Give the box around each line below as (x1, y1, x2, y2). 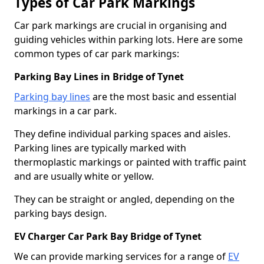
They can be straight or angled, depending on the (14, 192, 235, 206)
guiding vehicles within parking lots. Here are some (14, 32, 243, 46)
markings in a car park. (14, 104, 117, 117)
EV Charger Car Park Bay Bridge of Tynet (14, 229, 202, 243)
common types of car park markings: (14, 47, 179, 60)
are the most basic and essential (90, 90, 236, 103)
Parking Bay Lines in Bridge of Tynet (14, 70, 184, 83)
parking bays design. (14, 206, 107, 220)
